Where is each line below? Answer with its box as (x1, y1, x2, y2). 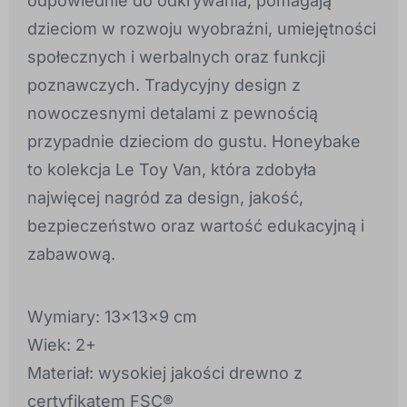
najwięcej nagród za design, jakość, (27, 188, 303, 208)
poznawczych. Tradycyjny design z (27, 75, 301, 95)
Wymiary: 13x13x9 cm (27, 307, 197, 327)
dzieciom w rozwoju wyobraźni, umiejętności (27, 19, 376, 39)
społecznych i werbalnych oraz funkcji (27, 47, 325, 67)
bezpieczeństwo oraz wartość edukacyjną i (27, 216, 364, 236)
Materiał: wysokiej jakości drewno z (27, 363, 303, 383)
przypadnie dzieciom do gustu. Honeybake (27, 132, 361, 152)
